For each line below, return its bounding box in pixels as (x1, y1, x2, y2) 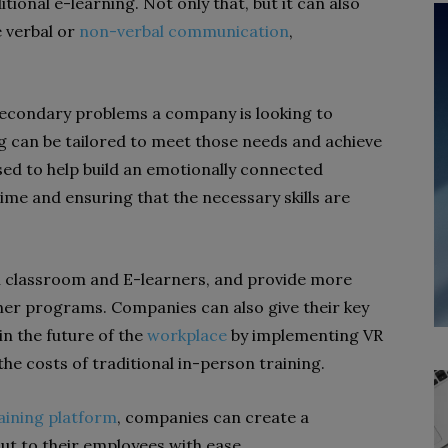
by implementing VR (227, 325, 383, 345)
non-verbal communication (79, 21, 289, 41)
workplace (147, 325, 227, 345)
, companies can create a (117, 407, 309, 427)
